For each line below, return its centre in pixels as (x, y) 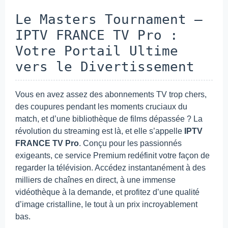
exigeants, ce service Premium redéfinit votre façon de (112, 155)
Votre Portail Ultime (97, 51)
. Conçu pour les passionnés (130, 143)
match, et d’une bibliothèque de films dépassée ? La (109, 119)
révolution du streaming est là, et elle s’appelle (100, 131)
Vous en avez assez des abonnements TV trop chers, (111, 94)
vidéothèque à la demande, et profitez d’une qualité (107, 192)
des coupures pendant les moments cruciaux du (101, 106)
